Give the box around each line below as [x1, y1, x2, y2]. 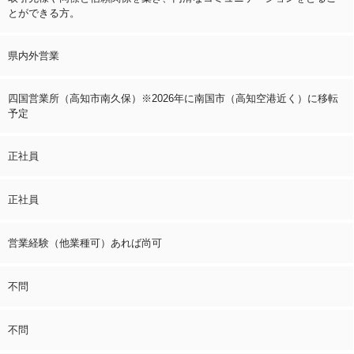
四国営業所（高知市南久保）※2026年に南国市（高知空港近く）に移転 [8, 92, 338, 104]
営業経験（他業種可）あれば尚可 [8, 236, 162, 249]
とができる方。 [8, 6, 80, 19]
